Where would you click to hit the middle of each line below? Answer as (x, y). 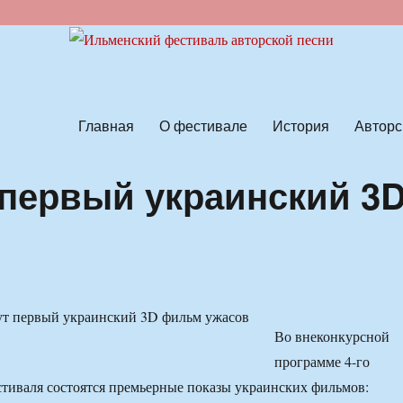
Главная (106, 125)
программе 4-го (322, 362)
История (300, 125)
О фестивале (203, 125)
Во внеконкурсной (331, 336)
